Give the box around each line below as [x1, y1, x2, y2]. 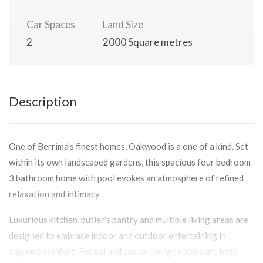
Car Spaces [26, 18, 75, 31]
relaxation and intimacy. [9, 188, 101, 199]
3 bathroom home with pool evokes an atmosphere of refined [9, 173, 244, 183]
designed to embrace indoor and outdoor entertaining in [9, 230, 226, 241]
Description [9, 93, 76, 109]
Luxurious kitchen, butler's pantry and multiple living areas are [9, 214, 248, 225]
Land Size [103, 18, 143, 31]
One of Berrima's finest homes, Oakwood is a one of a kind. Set [9, 141, 248, 151]
